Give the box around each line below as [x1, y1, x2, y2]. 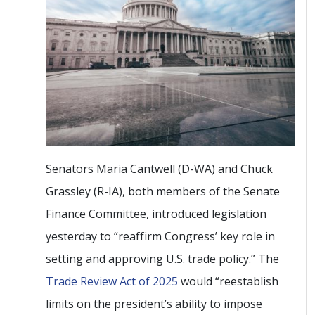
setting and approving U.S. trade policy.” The [46, 250, 279, 266]
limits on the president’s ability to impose [46, 295, 262, 311]
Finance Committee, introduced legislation [46, 205, 266, 221]
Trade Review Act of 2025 [46, 273, 178, 289]
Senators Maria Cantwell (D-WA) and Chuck [46, 160, 273, 176]
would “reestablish [178, 273, 278, 289]
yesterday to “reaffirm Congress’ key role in [46, 228, 275, 244]
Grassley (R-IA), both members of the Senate [46, 183, 280, 199]
